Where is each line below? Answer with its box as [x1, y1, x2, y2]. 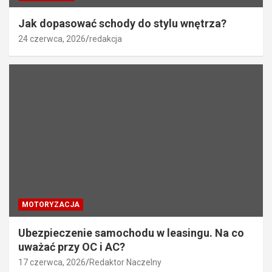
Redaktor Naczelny [89, 257, 161, 268]
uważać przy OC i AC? [18, 240, 125, 254]
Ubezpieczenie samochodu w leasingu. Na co [18, 226, 244, 240]
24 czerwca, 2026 [18, 34, 86, 44]
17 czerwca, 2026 [18, 257, 86, 268]
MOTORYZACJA [22, 200, 80, 209]
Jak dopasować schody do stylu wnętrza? [18, 17, 226, 30]
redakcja [89, 34, 122, 44]
